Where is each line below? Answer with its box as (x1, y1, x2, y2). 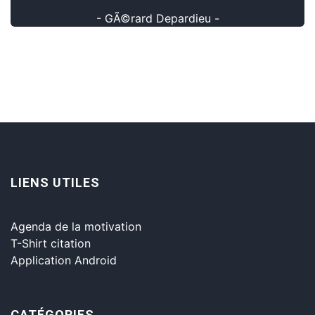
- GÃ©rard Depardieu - (96, 11, 219, 25)
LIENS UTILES (11, 174, 100, 190)
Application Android (11, 252, 117, 267)
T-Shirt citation (11, 236, 91, 250)
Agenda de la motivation (11, 219, 141, 233)
